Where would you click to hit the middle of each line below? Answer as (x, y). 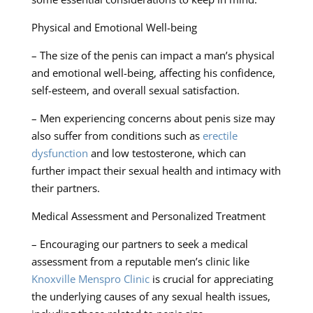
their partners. (65, 188)
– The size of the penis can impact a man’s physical (153, 55)
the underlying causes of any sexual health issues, (151, 296)
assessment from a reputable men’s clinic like (140, 261)
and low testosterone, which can (167, 153)
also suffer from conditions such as (117, 135)
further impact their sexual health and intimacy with (156, 170)
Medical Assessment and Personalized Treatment (148, 216)
